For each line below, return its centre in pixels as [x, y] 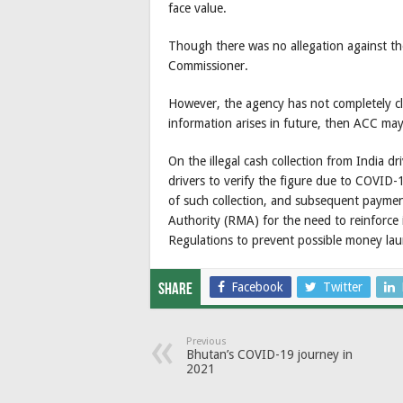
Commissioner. [208, 66]
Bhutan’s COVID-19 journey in [269, 355]
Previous [206, 342]
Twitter [343, 287]
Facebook [257, 287]
